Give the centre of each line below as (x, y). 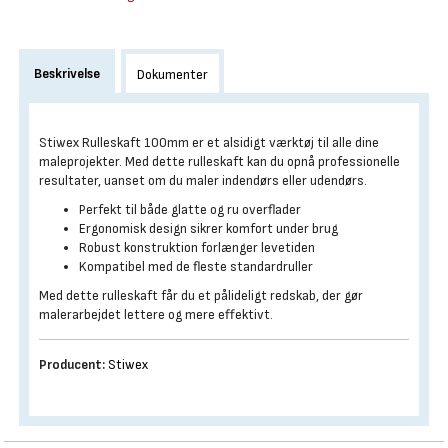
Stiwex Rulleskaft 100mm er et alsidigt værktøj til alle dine (209, 142)
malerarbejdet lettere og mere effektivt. (156, 314)
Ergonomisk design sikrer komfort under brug (208, 228)
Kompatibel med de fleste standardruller (196, 266)
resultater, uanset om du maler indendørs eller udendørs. (203, 180)
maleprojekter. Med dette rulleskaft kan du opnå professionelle (219, 161)
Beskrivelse (67, 73)
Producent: (72, 364)
